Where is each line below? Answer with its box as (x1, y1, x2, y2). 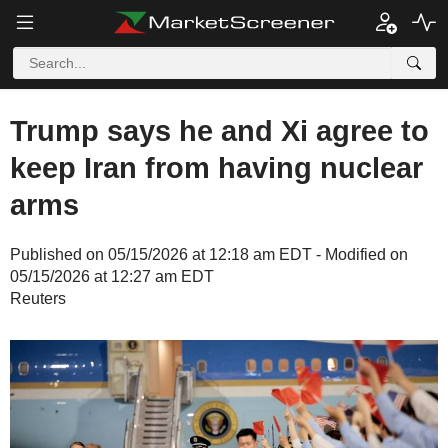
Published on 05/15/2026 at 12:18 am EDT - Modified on (10, 246, 408, 263)
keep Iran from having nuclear (10, 152, 423, 184)
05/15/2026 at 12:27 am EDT (10, 268, 214, 285)
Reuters (10, 290, 66, 307)
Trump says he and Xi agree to (10, 115, 429, 147)
